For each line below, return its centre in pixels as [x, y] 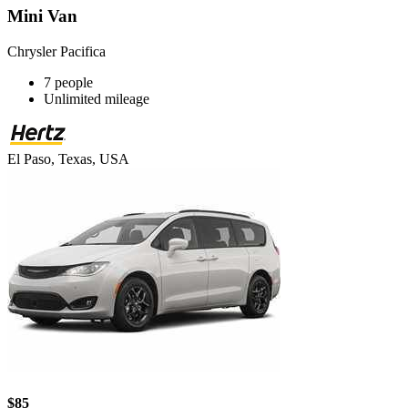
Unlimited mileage [97, 99]
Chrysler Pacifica [56, 52]
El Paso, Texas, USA [68, 159]
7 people [68, 83]
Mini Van [42, 16]
